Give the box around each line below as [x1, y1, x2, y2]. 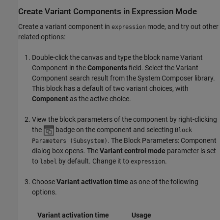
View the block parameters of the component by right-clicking [32, 115, 217, 124]
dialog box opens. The [32, 147, 100, 155]
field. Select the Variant [127, 64, 198, 72]
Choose [32, 178, 56, 186]
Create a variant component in [18, 23, 111, 31]
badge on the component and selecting [54, 126, 175, 134]
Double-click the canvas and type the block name [32, 54, 180, 62]
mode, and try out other [146, 23, 219, 31]
